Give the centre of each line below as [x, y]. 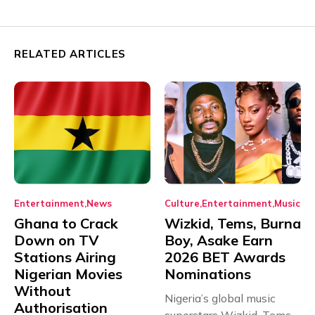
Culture [182, 203]
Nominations [208, 274]
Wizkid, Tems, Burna [233, 223]
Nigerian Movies [68, 274]
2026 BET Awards [225, 257]
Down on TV [56, 240]
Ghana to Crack [66, 223]
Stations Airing [65, 257]
